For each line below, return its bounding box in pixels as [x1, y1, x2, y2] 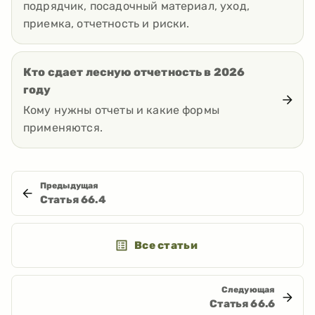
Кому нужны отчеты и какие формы [23, 103, 219, 117]
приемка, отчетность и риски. [23, 17, 190, 31]
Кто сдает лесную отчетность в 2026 [23, 65, 245, 79]
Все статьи [134, 239, 198, 252]
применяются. [23, 121, 103, 135]
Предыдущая [40, 181, 99, 191]
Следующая [221, 285, 275, 295]
